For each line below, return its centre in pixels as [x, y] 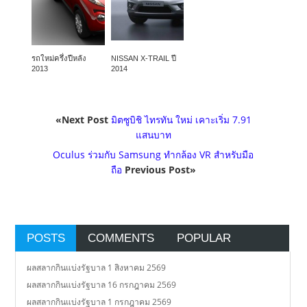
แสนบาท [153, 134]
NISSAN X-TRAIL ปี [143, 58]
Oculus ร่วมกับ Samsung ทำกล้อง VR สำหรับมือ [153, 154]
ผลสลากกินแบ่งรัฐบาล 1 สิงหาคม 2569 [97, 267]
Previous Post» [159, 169]
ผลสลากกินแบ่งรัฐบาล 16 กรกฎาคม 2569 [102, 284]
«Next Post [83, 119]
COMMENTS [121, 238]
